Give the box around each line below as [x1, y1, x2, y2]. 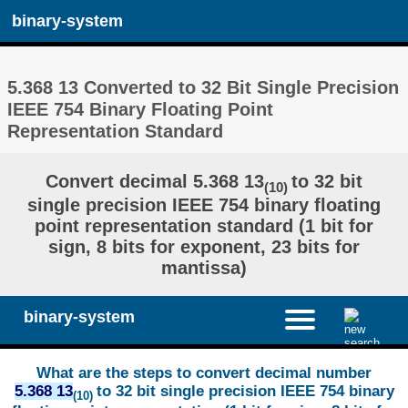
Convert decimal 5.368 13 [46, 170, 264, 191]
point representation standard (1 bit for [35, 215, 373, 236]
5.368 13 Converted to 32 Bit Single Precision [7, 76, 400, 97]
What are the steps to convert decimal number [36, 364, 372, 382]
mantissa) [161, 257, 247, 278]
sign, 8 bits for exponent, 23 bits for [48, 236, 360, 257]
